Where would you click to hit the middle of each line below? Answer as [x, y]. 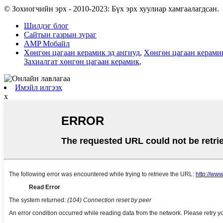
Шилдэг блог [46, 26]
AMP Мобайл [47, 44]
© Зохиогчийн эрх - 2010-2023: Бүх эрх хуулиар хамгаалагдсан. [111, 9]
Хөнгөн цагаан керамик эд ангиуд [82, 53]
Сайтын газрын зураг [60, 35]
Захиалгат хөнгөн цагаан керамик [82, 62]
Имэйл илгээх [39, 88]
